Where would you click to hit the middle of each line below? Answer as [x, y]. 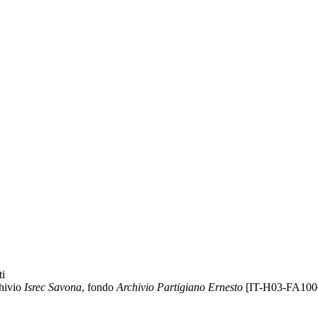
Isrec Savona [53, 287]
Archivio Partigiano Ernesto [180, 287]
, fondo [99, 287]
